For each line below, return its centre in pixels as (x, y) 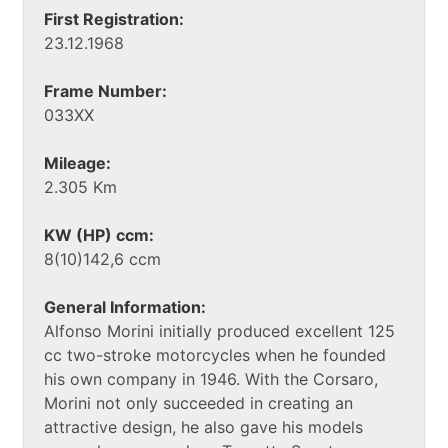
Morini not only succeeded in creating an (198, 403)
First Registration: (114, 19)
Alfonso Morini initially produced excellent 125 (219, 331)
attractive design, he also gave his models (203, 427)
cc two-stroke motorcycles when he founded (215, 355)
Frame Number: (105, 91)
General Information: (125, 307)
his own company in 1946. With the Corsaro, (211, 379)
